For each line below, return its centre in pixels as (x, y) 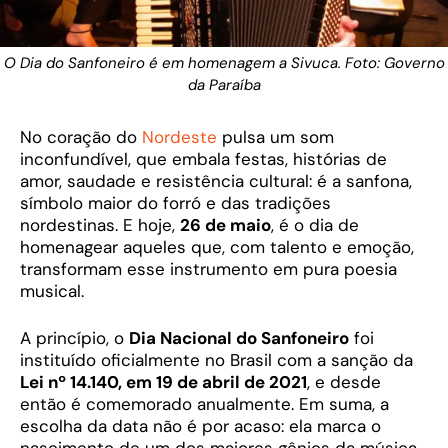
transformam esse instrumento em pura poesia (208, 268)
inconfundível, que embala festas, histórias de (203, 158)
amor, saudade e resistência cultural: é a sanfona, (216, 180)
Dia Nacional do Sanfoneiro (239, 338)
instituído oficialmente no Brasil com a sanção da (216, 360)
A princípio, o (74, 338)
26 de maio (225, 224)
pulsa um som (275, 136)
